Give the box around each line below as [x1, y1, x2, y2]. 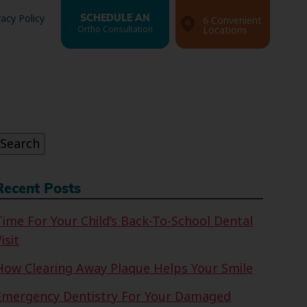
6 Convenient [203, 14, 262, 27]
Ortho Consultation [77, 23, 153, 36]
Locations [203, 23, 248, 37]
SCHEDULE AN [80, 14, 151, 24]
